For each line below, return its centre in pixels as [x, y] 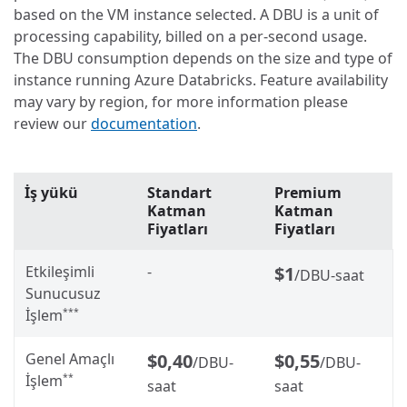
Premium [308, 192]
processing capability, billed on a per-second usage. [190, 36]
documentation [144, 123]
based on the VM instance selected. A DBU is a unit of [196, 14]
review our [52, 123]
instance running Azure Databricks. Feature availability [201, 79]
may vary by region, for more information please [181, 101]
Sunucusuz [63, 293]
